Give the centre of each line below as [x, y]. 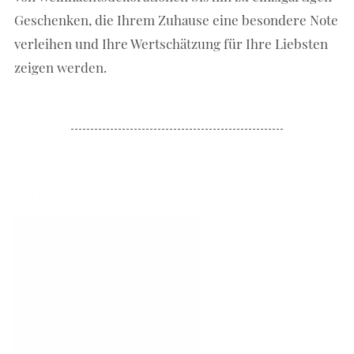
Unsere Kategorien [106, 194]
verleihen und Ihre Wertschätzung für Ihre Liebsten [171, 43]
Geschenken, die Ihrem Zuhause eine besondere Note [177, 19]
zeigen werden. [61, 67]
